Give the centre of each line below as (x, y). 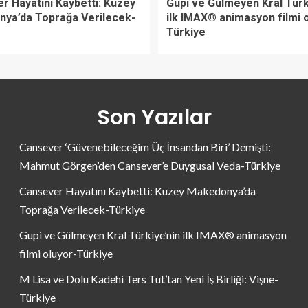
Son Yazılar (154, 117)
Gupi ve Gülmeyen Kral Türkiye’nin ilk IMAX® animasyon (153, 234)
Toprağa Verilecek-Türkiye (82, 209)
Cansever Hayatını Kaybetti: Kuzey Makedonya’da (137, 190)
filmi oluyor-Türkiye (66, 253)
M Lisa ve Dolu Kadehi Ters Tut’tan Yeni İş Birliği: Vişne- (149, 278)
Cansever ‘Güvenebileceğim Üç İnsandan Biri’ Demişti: (145, 146)
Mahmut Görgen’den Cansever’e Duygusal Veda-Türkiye (150, 165)
